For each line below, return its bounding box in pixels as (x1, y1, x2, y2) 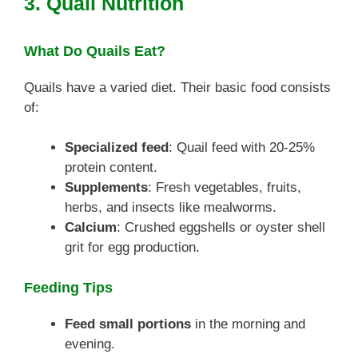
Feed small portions (65, 316, 191, 332)
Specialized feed (65, 140, 169, 155)
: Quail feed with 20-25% (169, 140, 315, 155)
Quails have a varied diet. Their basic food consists (24, 79, 331, 95)
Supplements (65, 180, 148, 195)
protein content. (65, 160, 157, 175)
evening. (65, 336, 115, 352)
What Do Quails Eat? (24, 42, 165, 59)
